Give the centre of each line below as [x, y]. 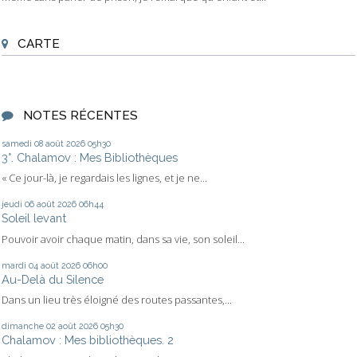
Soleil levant [34, 218]
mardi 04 [20, 265]
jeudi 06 [18, 204]
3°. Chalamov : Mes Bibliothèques [90, 157]
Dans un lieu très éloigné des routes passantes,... [117, 299]
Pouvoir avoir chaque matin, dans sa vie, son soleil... [123, 239]
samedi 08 [22, 143]
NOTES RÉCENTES [80, 115]
